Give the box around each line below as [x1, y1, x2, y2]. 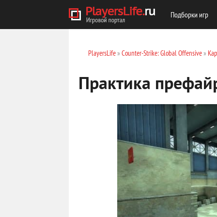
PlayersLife [88, 48, 116, 58]
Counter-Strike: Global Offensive [122, 48, 202, 58]
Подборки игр [170, 10, 208, 19]
